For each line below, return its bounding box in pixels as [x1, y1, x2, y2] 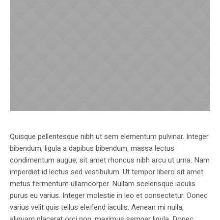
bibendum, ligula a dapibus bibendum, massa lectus [10, 143, 174, 154]
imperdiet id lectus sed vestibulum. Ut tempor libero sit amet [10, 166, 203, 178]
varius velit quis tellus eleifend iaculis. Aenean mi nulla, [10, 202, 184, 213]
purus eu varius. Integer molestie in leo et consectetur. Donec [10, 190, 208, 201]
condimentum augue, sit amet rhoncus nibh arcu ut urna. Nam [10, 155, 210, 166]
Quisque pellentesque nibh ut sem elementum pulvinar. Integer [10, 131, 209, 142]
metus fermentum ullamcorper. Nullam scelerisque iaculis [10, 178, 195, 190]
